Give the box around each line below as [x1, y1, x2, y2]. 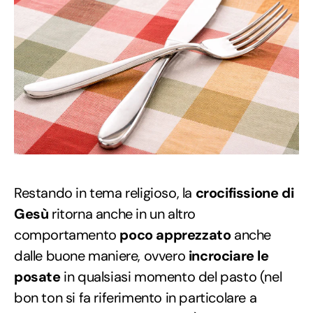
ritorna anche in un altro [48, 205, 196, 224]
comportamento [14, 226, 120, 245]
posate [14, 268, 61, 286]
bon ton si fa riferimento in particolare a [14, 289, 257, 307]
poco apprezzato [119, 226, 231, 245]
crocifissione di [195, 184, 294, 203]
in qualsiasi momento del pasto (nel [60, 268, 282, 286]
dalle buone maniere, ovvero [14, 247, 186, 265]
